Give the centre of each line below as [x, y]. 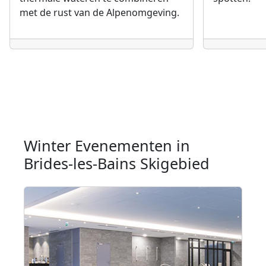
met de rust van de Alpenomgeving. [99, 12]
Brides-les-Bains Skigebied [117, 164]
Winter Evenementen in [107, 146]
